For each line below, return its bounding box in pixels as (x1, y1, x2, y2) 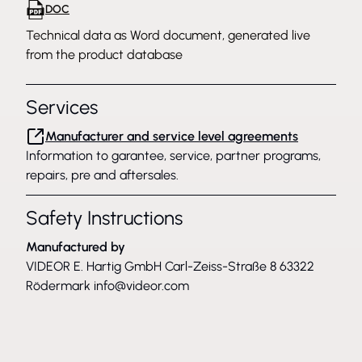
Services (26, 95, 98, 119)
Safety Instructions (26, 206, 183, 229)
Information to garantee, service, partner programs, (26, 148, 321, 163)
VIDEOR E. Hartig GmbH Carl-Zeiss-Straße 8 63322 (26, 259, 314, 274)
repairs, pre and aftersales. (26, 167, 179, 183)
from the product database (26, 47, 183, 62)
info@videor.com (94, 278, 189, 293)
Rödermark (26, 278, 94, 293)
